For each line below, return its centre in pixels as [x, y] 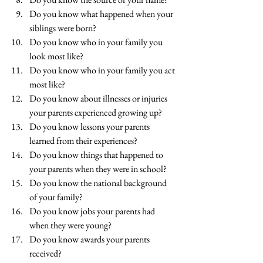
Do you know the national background [99, 183]
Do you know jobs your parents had [93, 211]
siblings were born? [63, 28]
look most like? [56, 56]
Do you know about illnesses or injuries [99, 99]
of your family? [56, 197]
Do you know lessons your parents [90, 127]
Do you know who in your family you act [103, 70]
